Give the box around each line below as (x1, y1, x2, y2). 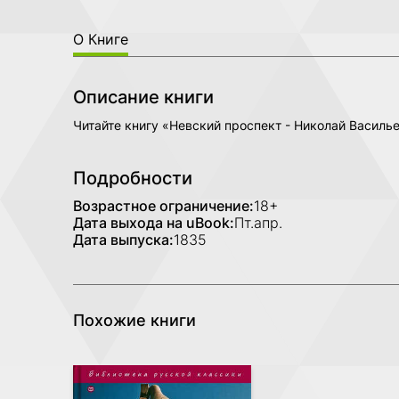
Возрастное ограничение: (73, 196, 254, 215)
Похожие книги (73, 310, 196, 330)
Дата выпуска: (73, 230, 174, 248)
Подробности (73, 167, 192, 189)
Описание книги (73, 85, 214, 108)
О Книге (73, 29, 128, 48)
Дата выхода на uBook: (73, 213, 234, 232)
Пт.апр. (234, 213, 282, 232)
